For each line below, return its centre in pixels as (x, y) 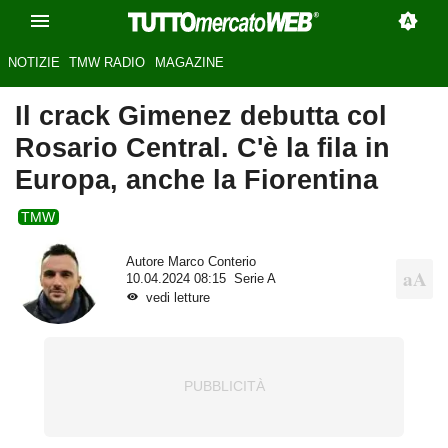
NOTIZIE (33, 63)
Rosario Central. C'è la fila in (202, 148)
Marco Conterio (211, 261)
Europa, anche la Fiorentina (196, 180)
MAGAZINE (189, 63)
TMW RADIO (107, 63)
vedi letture (177, 297)
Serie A (254, 278)
